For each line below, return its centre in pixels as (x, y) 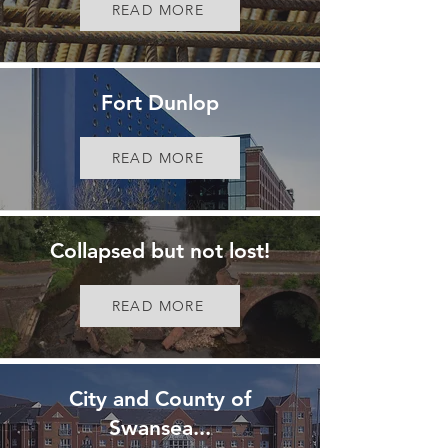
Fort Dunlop (160, 102)
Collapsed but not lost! (160, 250)
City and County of (160, 398)
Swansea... (160, 427)
